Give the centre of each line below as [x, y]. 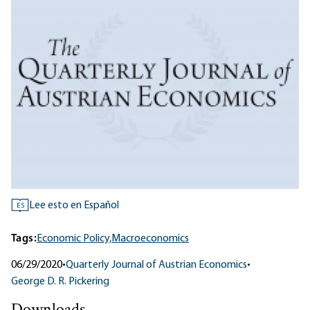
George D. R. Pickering [60, 282]
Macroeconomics [150, 239]
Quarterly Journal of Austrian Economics [156, 265]
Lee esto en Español [74, 206]
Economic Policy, [74, 239]
